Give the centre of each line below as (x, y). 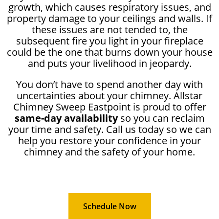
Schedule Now (109, 206)
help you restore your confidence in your (109, 140)
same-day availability (66, 118)
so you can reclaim (161, 118)
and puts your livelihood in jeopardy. (109, 63)
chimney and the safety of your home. (109, 152)
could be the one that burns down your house (109, 52)
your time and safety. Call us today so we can (109, 129)
